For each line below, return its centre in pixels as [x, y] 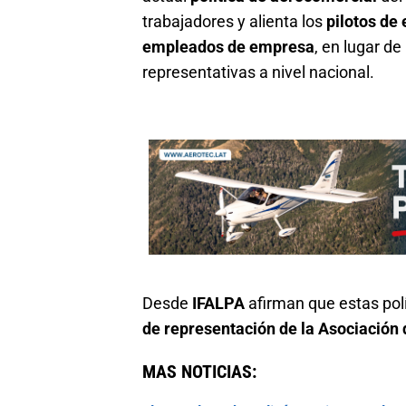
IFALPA [218, 303]
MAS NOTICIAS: [199, 371]
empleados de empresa [228, 47]
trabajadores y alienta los [234, 22]
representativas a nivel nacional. [258, 72]
